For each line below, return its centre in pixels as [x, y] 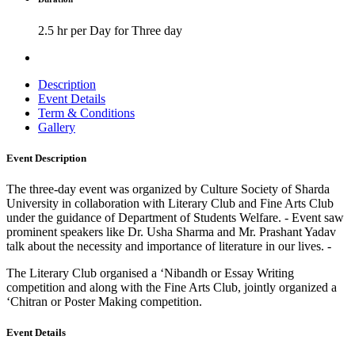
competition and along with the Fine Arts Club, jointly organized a [172, 287]
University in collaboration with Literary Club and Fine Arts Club [170, 203]
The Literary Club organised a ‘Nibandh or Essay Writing [150, 273]
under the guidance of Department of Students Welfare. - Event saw [175, 217]
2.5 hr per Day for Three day [110, 30]
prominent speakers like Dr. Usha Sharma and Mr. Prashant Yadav [171, 231]
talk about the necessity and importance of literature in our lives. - [169, 246]
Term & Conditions [86, 113]
